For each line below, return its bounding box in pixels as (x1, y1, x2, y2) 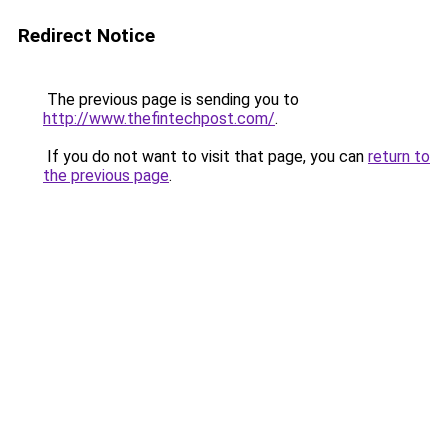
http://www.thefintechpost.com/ (43, 109, 275, 128)
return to (368, 147, 430, 166)
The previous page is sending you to (43, 90, 299, 109)
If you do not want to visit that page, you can (43, 147, 368, 166)
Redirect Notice (18, 24, 155, 47)
